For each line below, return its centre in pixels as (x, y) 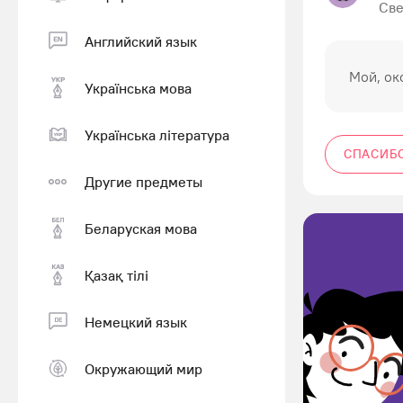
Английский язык (141, 41)
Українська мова (138, 88)
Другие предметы (143, 181)
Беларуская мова (141, 228)
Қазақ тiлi (116, 275)
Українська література (157, 134)
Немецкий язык (136, 322)
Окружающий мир (143, 368)
